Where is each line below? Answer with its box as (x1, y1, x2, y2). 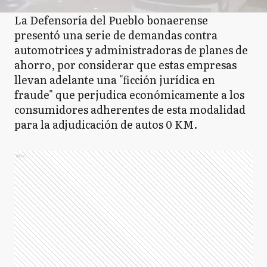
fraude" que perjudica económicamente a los (14, 86, 244, 103)
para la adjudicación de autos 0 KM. (14, 116, 197, 132)
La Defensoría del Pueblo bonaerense (14, 12, 208, 28)
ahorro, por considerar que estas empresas (14, 57, 237, 73)
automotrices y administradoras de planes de (14, 42, 248, 58)
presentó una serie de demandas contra (14, 27, 218, 43)
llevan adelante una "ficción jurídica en (14, 72, 215, 88)
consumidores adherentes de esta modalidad (14, 101, 246, 117)
